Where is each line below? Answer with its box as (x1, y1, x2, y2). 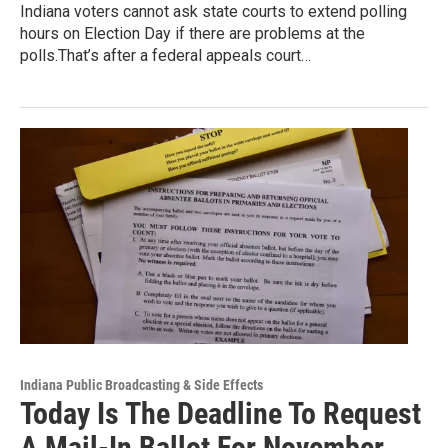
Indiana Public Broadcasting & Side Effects (20, 376, 263, 393)
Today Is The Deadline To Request (20, 395, 421, 431)
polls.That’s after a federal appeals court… (20, 45, 311, 65)
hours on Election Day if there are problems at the (20, 23, 365, 43)
